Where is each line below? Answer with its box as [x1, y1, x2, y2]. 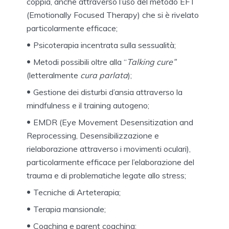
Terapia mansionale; [33, 203, 106, 214]
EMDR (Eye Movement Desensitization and [33, 117, 193, 127]
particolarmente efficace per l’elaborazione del [27, 156, 194, 167]
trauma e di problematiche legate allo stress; [27, 170, 186, 180]
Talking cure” [127, 56, 176, 67]
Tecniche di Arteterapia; [33, 187, 121, 197]
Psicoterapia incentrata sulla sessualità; [33, 39, 176, 50]
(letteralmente [27, 70, 80, 80]
